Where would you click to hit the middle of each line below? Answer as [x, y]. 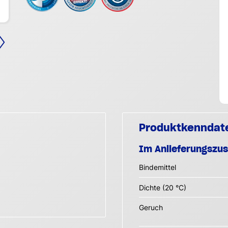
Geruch [151, 207]
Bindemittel [158, 167]
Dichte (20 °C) [163, 187]
